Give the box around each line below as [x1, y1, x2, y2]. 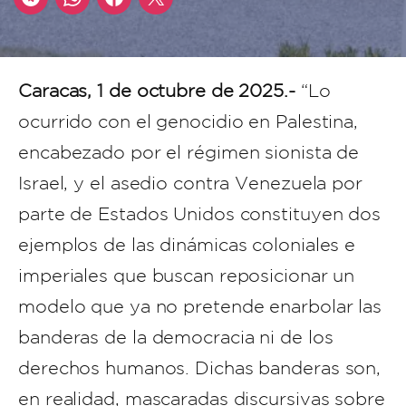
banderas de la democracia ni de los [18, 327, 333, 347]
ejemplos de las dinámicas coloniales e [18, 235, 356, 255]
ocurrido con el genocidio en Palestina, [18, 111, 359, 131]
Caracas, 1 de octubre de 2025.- [18, 81, 301, 101]
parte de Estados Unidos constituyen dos [18, 204, 382, 224]
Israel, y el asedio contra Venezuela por [18, 173, 362, 193]
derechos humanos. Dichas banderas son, [18, 358, 382, 378]
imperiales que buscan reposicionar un [18, 266, 355, 285]
